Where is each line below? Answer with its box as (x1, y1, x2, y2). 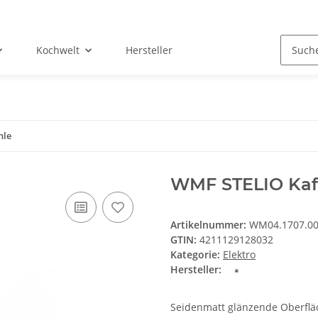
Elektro (223, 248, 256, 262)
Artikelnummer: (170, 218, 249, 232)
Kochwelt (36, 43, 80, 57)
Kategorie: (170, 248, 223, 262)
